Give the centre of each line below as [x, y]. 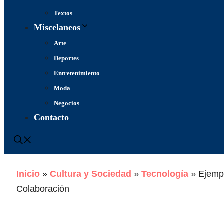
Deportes [66, 58]
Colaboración [43, 189]
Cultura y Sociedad [91, 174]
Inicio [28, 174]
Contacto [51, 117]
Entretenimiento [77, 73]
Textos [63, 13]
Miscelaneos [57, 27]
